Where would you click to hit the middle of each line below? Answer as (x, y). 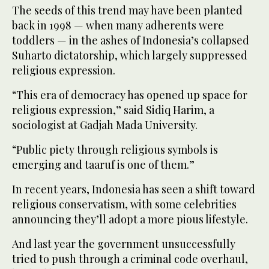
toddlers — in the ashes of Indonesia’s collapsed (131, 41)
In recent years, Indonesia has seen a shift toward (134, 189)
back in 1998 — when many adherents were (118, 26)
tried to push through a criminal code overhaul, (130, 259)
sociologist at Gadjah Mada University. (105, 125)
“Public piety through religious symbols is (115, 150)
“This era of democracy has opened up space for (130, 95)
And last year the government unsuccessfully (124, 244)
